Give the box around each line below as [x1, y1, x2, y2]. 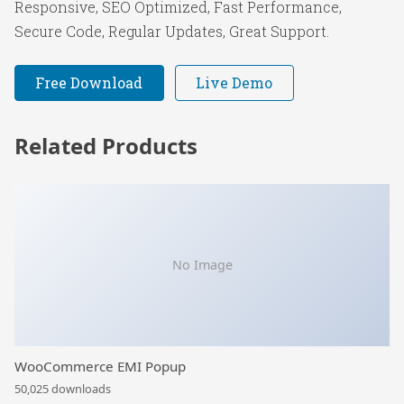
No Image [171, 256, 233, 274]
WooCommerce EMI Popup [14, 356, 186, 375]
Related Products [14, 130, 197, 161]
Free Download [35, 73, 143, 93]
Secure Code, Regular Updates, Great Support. [14, 21, 329, 41]
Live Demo [196, 73, 273, 93]
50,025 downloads [14, 381, 111, 398]
